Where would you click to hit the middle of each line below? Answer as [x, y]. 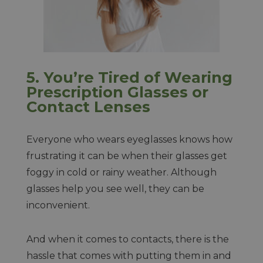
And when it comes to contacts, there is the [127, 239]
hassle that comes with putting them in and [129, 256]
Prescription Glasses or [117, 92]
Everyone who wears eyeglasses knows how [129, 139]
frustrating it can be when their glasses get [127, 156]
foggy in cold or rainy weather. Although [121, 172]
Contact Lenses [88, 107]
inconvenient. [59, 205]
